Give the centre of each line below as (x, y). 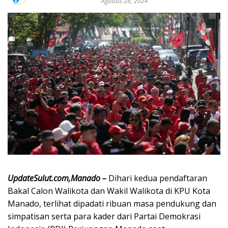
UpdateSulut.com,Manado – (58, 178)
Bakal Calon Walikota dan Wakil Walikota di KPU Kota (109, 191)
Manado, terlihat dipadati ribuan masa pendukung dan (112, 204)
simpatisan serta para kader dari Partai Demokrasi (104, 217)
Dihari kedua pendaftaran (158, 178)
